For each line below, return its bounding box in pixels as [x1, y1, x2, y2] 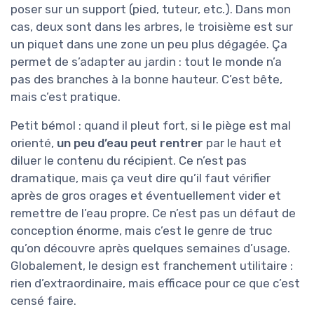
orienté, [11, 136, 57, 151]
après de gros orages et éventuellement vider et [11, 189, 281, 203]
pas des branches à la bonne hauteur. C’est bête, [11, 72, 282, 87]
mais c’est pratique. [11, 90, 121, 104]
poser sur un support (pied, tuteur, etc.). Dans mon [11, 2, 291, 17]
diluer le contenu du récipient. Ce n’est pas [11, 153, 247, 168]
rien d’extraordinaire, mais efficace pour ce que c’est [11, 276, 300, 291]
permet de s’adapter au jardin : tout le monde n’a [11, 55, 282, 69]
